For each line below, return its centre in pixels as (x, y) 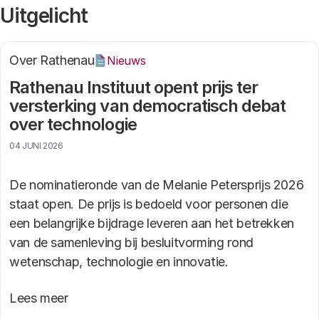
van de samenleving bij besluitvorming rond (131, 242)
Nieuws (126, 60)
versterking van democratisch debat (148, 106)
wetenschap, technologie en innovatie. (119, 262)
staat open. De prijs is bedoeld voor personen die (149, 204)
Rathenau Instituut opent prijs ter (134, 87)
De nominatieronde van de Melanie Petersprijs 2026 (157, 185)
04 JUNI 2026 (36, 146)
